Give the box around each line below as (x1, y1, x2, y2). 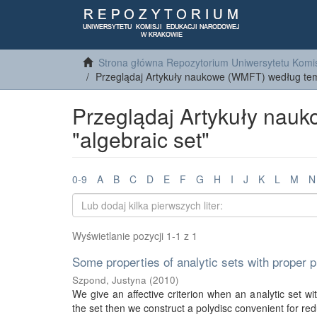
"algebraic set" (72, 124, 209, 154)
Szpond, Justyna (72, 273, 146, 287)
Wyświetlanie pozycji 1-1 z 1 (72, 229, 197, 243)
